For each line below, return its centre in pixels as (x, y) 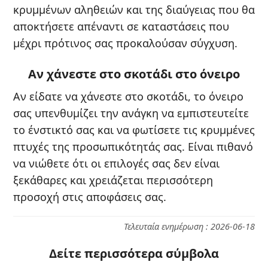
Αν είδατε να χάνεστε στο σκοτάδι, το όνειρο (128, 96)
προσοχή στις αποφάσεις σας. (90, 197)
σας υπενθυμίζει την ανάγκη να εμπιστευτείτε (131, 113)
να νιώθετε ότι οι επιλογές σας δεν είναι (116, 163)
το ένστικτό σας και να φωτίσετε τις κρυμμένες (134, 130)
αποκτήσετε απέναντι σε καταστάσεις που (121, 26)
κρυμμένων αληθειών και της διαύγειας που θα (134, 9)
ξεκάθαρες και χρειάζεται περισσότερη (113, 180)
